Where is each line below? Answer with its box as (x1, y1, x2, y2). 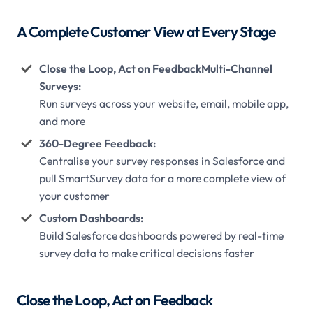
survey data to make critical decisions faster (38, 245, 254, 260)
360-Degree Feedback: (38, 136, 156, 150)
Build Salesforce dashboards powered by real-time (38, 228, 284, 242)
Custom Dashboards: (38, 210, 143, 225)
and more (38, 113, 85, 128)
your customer (38, 188, 110, 203)
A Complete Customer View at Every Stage (17, 22, 276, 41)
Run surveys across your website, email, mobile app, (38, 96, 289, 110)
